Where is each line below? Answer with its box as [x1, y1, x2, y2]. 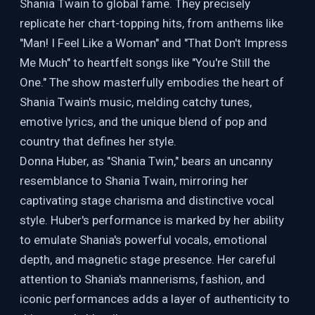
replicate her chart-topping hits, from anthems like [20, 16, 283, 30]
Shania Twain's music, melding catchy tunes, [20, 95, 252, 109]
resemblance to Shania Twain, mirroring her [20, 174, 248, 188]
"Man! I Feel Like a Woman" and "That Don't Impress [20, 36, 288, 50]
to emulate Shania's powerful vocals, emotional [20, 233, 267, 247]
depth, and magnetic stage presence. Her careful [20, 252, 276, 266]
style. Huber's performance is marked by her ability [20, 213, 284, 227]
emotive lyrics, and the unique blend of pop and [20, 115, 267, 129]
